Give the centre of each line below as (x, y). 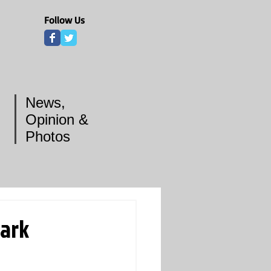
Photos (48, 136)
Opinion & (57, 119)
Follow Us (64, 20)
